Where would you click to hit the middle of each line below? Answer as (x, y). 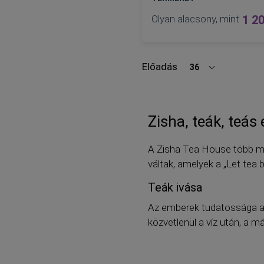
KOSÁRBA (180, 88)
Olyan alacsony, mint (195, 19)
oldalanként (166, 72)
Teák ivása (175, 188)
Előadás (159, 67)
